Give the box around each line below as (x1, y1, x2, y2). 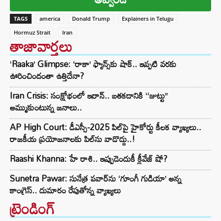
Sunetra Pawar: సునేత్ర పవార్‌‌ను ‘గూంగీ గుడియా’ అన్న (10, 170, 182, 187)
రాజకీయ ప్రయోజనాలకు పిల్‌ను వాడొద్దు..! (10, 131, 135, 147)
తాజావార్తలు (10, 32, 73, 61)
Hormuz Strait (14, 29, 50, 37)
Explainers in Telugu (122, 15, 174, 23)
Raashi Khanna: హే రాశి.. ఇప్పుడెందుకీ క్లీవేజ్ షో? (10, 150, 167, 167)
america (39, 15, 60, 23)
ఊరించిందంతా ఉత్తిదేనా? (10, 68, 84, 84)
